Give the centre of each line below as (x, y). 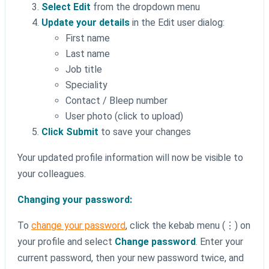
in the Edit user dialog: (177, 23)
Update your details (86, 23)
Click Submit (70, 132)
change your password (78, 226)
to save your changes (145, 132)
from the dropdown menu (145, 7)
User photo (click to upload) (124, 116)
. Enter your (219, 242)
